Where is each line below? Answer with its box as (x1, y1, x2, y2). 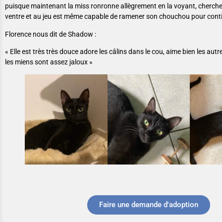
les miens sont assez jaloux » (5, 57, 93, 66)
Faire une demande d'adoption (99, 200, 198, 210)
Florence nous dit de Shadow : (5, 30, 96, 38)
